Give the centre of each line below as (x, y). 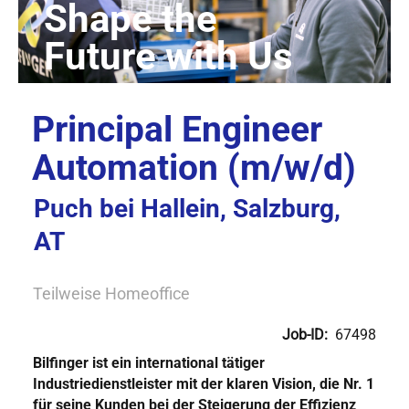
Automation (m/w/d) (194, 168)
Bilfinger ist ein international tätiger (149, 363)
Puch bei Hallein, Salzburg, (187, 209)
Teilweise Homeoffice (111, 294)
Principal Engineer (177, 129)
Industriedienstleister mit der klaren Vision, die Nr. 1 (204, 384)
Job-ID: (309, 335)
